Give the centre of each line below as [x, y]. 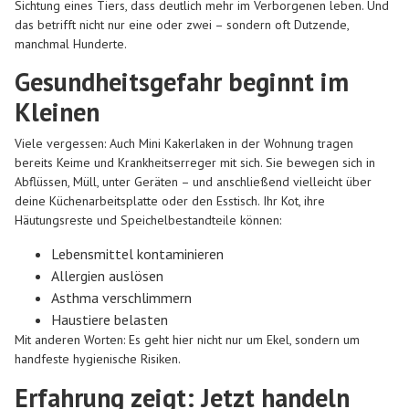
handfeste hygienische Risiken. [98, 359]
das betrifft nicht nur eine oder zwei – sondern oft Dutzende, [182, 24]
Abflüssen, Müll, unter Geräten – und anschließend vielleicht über [193, 181]
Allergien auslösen [107, 276]
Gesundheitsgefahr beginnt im [182, 81]
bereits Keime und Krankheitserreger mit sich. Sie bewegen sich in [195, 162]
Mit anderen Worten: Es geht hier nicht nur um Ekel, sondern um [187, 340]
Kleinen [57, 111]
